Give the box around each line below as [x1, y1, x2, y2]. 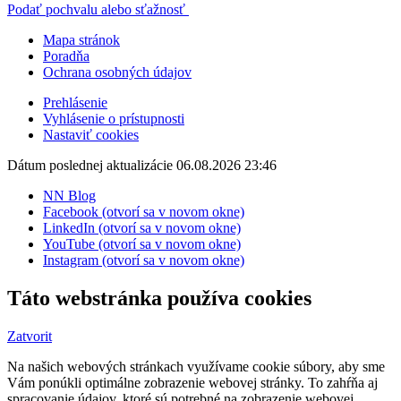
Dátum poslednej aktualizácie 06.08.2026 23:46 [7, 157, 277, 173]
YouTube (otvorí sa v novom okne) [43, 235, 241, 252]
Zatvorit [7, 328, 52, 344]
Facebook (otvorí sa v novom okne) [43, 203, 244, 219]
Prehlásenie [43, 94, 107, 110]
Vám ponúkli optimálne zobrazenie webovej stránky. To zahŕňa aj [7, 374, 378, 390]
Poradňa [43, 47, 90, 64]
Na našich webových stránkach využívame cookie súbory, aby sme [7, 358, 385, 374]
